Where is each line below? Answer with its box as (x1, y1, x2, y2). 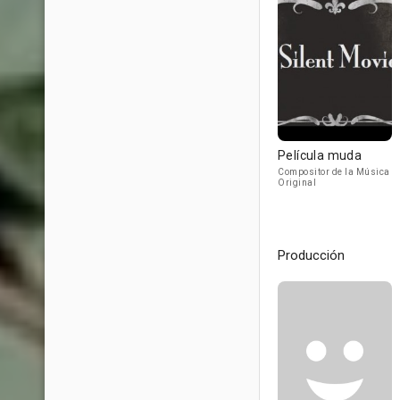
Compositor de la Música (278, 167, 390, 177)
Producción (278, 247, 345, 263)
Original (278, 178, 316, 187)
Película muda (278, 148, 362, 162)
